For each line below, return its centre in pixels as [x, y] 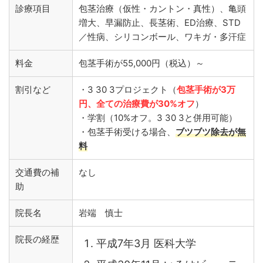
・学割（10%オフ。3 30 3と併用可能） [158, 118]
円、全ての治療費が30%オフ [137, 104]
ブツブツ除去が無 [211, 132]
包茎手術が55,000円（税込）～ [141, 63]
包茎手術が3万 [206, 90]
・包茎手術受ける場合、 [127, 132]
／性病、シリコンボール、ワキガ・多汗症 [162, 37]
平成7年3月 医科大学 [146, 243]
